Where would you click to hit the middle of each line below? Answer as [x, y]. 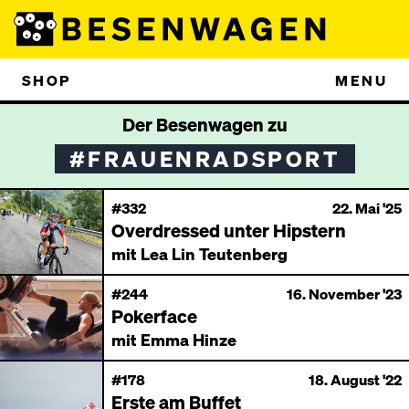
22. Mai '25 [367, 208]
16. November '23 [344, 294]
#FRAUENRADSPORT [204, 158]
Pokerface [154, 316]
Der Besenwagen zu [204, 124]
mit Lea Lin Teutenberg [199, 253]
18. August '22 [355, 379]
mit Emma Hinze [174, 339]
